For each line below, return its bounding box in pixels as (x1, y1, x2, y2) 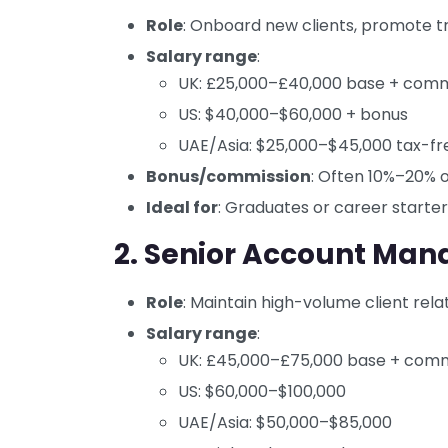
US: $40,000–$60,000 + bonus (178, 103, 408, 127)
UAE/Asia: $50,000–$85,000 (178, 411, 392, 435)
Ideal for (146, 196, 218, 220)
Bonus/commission (146, 165, 311, 189)
